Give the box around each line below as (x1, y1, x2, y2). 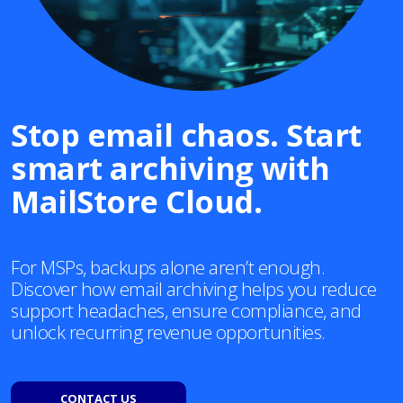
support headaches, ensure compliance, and (11, 298, 362, 324)
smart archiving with (11, 147, 329, 190)
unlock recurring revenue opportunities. (11, 319, 326, 345)
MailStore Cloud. (11, 180, 262, 223)
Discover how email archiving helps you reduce (11, 276, 377, 302)
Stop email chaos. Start (11, 113, 362, 157)
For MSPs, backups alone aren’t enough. (11, 255, 325, 281)
